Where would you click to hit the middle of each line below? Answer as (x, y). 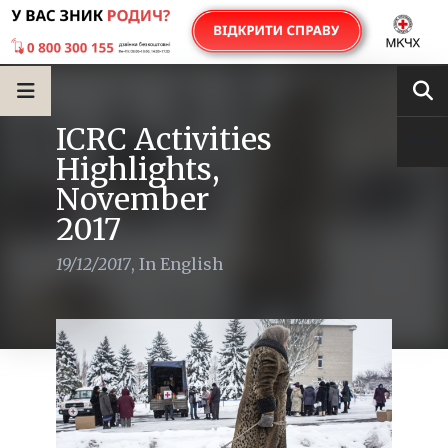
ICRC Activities (164, 139)
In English (181, 264)
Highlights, (138, 169)
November (132, 199)
